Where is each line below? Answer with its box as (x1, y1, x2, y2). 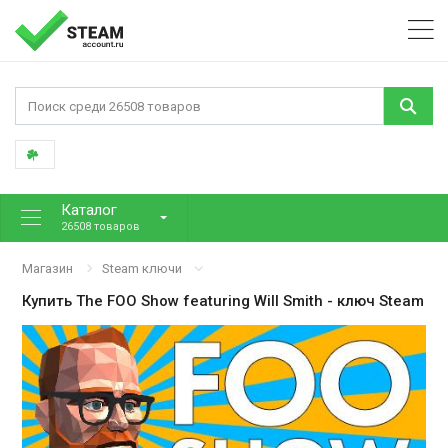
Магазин (22, 260, 74, 276)
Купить (22, 291, 77, 310)
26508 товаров (61, 219, 140, 233)
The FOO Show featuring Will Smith (76, 291, 324, 310)
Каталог (61, 200, 117, 219)
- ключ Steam (323, 291, 425, 310)
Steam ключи (102, 260, 183, 276)
